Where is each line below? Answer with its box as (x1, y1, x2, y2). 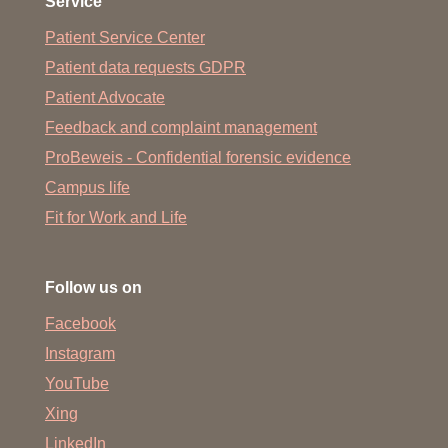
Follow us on (45, 279, 142, 296)
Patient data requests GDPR (45, 59, 246, 76)
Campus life (45, 179, 130, 196)
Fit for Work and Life (45, 209, 187, 226)
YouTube (45, 375, 109, 392)
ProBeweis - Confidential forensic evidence (45, 149, 351, 166)
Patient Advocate (45, 89, 165, 106)
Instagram (45, 345, 115, 362)
